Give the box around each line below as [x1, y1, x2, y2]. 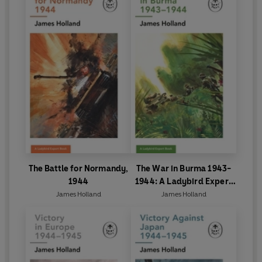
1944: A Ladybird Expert [135, 176, 232, 187]
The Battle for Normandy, [28, 163, 129, 174]
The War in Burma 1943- [136, 163, 232, 174]
